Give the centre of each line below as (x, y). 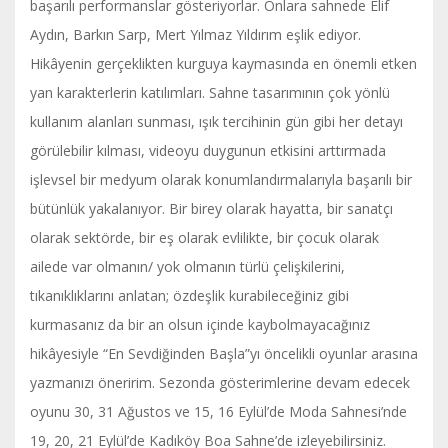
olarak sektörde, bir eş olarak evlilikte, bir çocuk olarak (204, 237)
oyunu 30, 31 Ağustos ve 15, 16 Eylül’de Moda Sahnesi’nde (218, 411)
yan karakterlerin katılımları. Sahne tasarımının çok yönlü (210, 92)
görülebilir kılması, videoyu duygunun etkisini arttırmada (208, 150)
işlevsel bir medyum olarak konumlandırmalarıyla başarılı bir (221, 179)
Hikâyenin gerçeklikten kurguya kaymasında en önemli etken (223, 63)
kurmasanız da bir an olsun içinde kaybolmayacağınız (200, 324)
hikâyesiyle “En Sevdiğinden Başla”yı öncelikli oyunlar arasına (224, 353)
